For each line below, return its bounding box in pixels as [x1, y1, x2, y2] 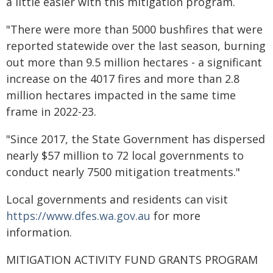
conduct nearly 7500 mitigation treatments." [6, 165, 240, 179]
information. [6, 225, 72, 239]
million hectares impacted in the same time [6, 88, 236, 102]
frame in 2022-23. [6, 104, 96, 119]
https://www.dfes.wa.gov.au [6, 208, 151, 223]
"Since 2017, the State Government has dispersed [6, 132, 265, 146]
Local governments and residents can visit [6, 192, 228, 207]
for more [151, 208, 200, 223]
